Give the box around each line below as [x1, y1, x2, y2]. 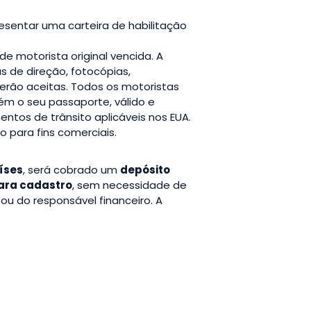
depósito [120, 162, 170, 177]
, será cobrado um [23, 162, 120, 177]
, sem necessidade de [72, 177, 187, 192]
